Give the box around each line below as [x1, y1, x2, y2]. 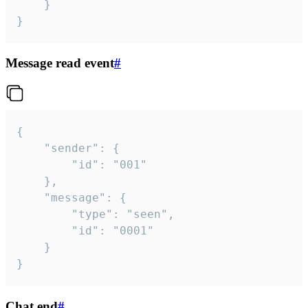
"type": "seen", [16, 207, 71, 221]
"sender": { [16, 141, 44, 155]
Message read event [5, 56, 114, 71]
